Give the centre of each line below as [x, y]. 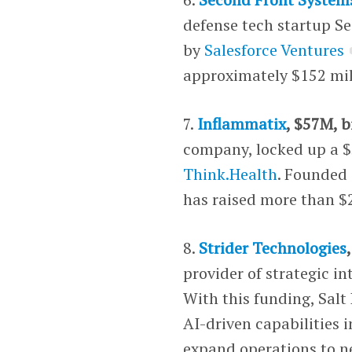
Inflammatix [242, 123]
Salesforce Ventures [275, 49]
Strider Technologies [273, 247]
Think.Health [231, 174]
